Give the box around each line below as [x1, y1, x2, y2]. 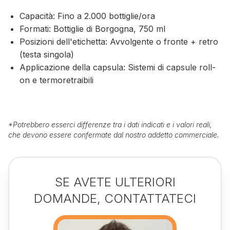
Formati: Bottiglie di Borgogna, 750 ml [20, 24, 166, 34]
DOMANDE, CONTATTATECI [34, 191, 196, 206]
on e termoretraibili [20, 75, 94, 86]
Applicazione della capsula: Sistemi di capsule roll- [20, 62, 216, 73]
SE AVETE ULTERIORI [54, 175, 176, 190]
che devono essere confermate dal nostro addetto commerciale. [8, 130, 219, 140]
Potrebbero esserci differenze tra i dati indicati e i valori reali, [13, 120, 212, 129]
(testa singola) [20, 49, 74, 60]
